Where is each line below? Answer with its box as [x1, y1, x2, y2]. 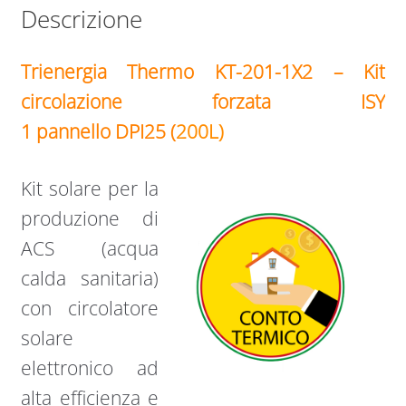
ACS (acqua [20, 235, 159, 261]
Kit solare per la [20, 175, 159, 201]
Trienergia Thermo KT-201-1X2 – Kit [20, 59, 386, 85]
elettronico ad [20, 354, 159, 381]
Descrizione [20, 3, 142, 36]
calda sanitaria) [20, 265, 159, 291]
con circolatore [20, 295, 159, 321]
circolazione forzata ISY [20, 89, 386, 115]
